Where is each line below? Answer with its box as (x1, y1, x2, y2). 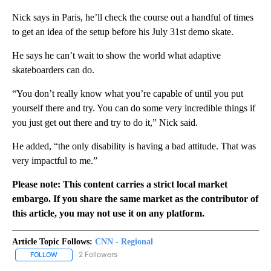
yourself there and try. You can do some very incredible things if (12, 103, 255, 114)
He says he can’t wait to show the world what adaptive (12, 50, 221, 61)
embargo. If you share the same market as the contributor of (12, 194, 258, 204)
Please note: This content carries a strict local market (12, 179, 227, 190)
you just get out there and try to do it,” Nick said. (12, 117, 198, 128)
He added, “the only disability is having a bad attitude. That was (12, 141, 256, 152)
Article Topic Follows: (12, 237, 93, 247)
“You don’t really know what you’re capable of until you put (12, 88, 243, 99)
